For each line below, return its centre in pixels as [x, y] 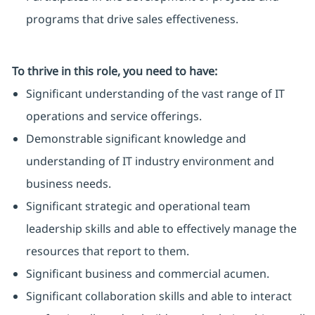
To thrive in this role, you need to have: [114, 71]
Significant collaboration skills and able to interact [159, 296]
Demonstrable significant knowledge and [136, 139]
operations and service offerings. [114, 116]
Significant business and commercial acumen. [147, 274]
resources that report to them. [107, 251]
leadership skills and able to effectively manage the [161, 229]
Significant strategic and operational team [138, 206]
